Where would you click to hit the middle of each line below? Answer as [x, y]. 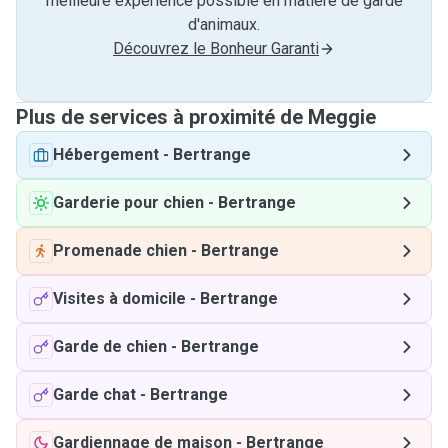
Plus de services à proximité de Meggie [196, 117]
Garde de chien [110, 346]
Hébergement [106, 154]
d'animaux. [224, 24]
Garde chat [94, 394]
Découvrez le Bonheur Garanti [216, 48]
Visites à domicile [119, 298]
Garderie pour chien [128, 202]
